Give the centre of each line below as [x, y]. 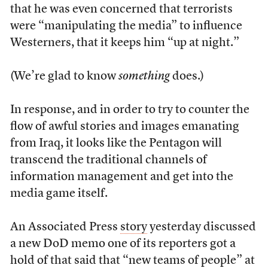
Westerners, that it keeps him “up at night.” [124, 43]
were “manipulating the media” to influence [126, 26]
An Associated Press [65, 227]
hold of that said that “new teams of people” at [132, 261]
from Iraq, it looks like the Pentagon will [116, 144]
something [144, 77]
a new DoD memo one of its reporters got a [123, 244]
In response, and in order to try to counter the [130, 110]
